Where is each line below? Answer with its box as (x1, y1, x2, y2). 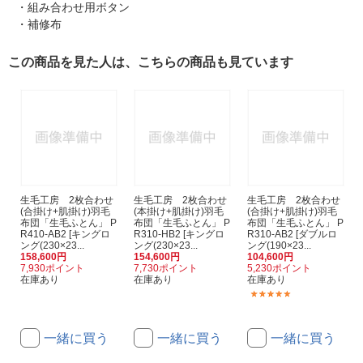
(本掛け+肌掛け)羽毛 (134, 206, 224, 218)
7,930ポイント (20, 263, 84, 275)
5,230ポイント (247, 263, 311, 275)
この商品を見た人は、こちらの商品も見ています (8, 55, 293, 70)
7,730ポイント (134, 263, 198, 275)
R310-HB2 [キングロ (134, 228, 224, 241)
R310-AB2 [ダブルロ (247, 228, 337, 241)
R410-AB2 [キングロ (20, 228, 110, 241)
